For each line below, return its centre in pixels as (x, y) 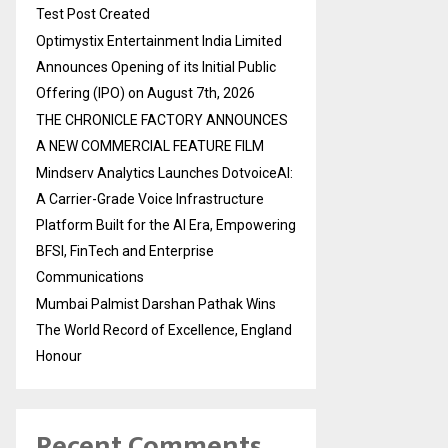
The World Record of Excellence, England (164, 329)
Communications (90, 276)
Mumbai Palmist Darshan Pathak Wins (156, 303)
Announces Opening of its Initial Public (156, 66)
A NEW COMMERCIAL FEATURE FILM (150, 145)
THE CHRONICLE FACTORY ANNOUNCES (162, 119)
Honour (59, 355)
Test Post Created (93, 13)
